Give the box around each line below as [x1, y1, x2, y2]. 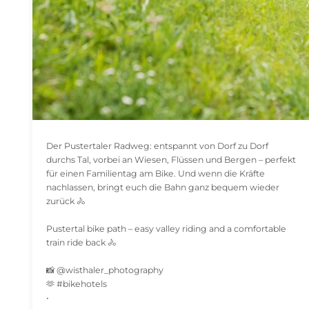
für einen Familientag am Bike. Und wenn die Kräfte [46, 168, 265, 179]
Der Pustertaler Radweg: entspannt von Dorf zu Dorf [46, 141, 268, 152]
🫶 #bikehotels [46, 279, 107, 290]
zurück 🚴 [46, 196, 85, 207]
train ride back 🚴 [46, 237, 116, 248]
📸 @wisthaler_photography [46, 265, 163, 276]
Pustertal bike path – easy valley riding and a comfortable [46, 223, 286, 235]
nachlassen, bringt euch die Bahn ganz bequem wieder [46, 182, 279, 193]
